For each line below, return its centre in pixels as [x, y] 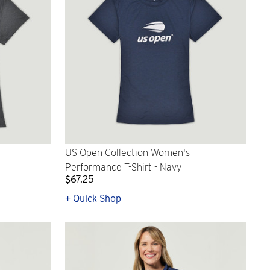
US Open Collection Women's [127, 153]
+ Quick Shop [93, 199]
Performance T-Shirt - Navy [123, 168]
